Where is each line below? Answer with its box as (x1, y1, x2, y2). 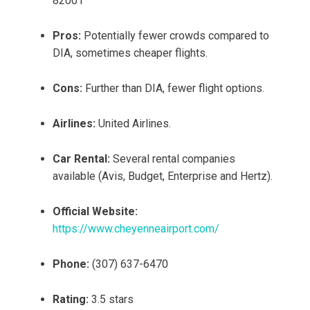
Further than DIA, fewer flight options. (82, 82, 264, 95)
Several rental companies (110, 152, 235, 166)
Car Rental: (53, 152, 110, 166)
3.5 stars (89, 293, 134, 307)
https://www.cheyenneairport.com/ (53, 222, 219, 236)
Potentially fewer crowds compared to (81, 29, 269, 43)
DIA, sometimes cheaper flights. (53, 46, 208, 60)
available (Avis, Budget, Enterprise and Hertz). (53, 170, 273, 183)
